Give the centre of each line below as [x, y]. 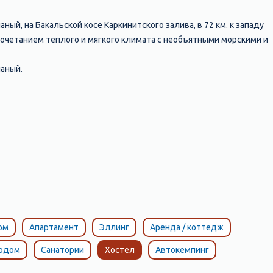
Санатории [62, 250]
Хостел [119, 250]
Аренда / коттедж [186, 227]
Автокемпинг [182, 250]
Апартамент [54, 227]
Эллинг [114, 227]
